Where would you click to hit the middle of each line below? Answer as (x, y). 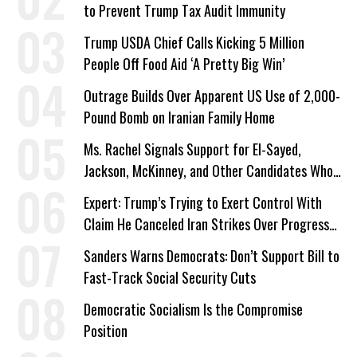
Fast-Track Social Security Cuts (170, 278)
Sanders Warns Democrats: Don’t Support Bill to (212, 256)
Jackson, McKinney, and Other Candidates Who (208, 171)
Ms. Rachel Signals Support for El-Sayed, (192, 149)
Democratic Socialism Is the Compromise (193, 310)
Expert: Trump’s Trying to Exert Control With (203, 203)
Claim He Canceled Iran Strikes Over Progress (206, 224)
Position (106, 331)
